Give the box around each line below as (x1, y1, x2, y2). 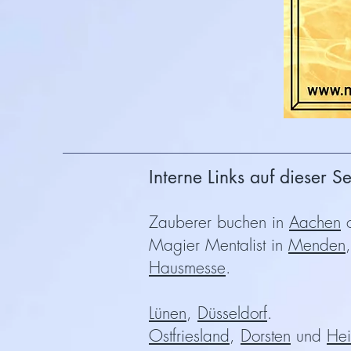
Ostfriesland (149, 325, 230, 346)
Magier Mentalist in (149, 234, 288, 255)
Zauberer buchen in (149, 212, 289, 233)
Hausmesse (149, 257, 226, 278)
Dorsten (241, 325, 291, 346)
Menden (288, 234, 346, 255)
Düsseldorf (197, 302, 267, 324)
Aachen (289, 212, 341, 233)
